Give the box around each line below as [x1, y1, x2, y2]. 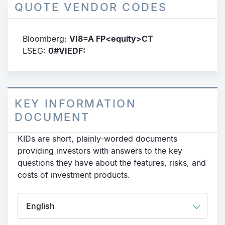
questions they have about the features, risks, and [18, 158, 206, 168]
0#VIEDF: [48, 46, 85, 56]
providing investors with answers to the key [18, 146, 182, 156]
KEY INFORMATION [15, 96, 137, 110]
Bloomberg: [23, 34, 69, 44]
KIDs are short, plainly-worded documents [18, 134, 177, 144]
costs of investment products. [18, 170, 130, 180]
